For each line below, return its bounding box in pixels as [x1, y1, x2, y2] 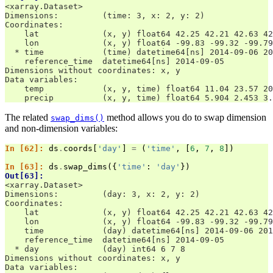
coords [63, 144, 93, 154]
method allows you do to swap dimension [104, 112, 266, 123]
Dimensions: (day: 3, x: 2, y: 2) [5, 190, 200, 199]
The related [5, 112, 51, 123]
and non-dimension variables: [5, 123, 118, 134]
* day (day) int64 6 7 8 [5, 244, 185, 254]
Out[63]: [5, 171, 49, 181]
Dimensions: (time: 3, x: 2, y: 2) [5, 11, 205, 21]
